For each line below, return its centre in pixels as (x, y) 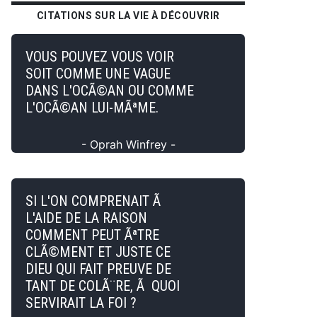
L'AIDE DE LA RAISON (86, 218)
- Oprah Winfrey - (128, 144)
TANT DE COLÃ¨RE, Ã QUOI (103, 286)
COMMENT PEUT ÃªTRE (92, 235)
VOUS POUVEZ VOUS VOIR (100, 57)
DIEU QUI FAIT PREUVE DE (98, 269)
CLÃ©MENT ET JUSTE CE (98, 252)
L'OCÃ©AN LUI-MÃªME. (92, 108)
